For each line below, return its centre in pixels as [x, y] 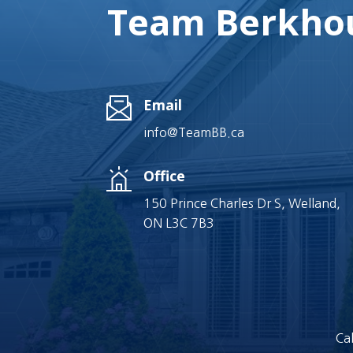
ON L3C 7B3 [178, 223]
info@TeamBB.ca [193, 133]
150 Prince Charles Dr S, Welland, [242, 203]
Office [164, 175]
